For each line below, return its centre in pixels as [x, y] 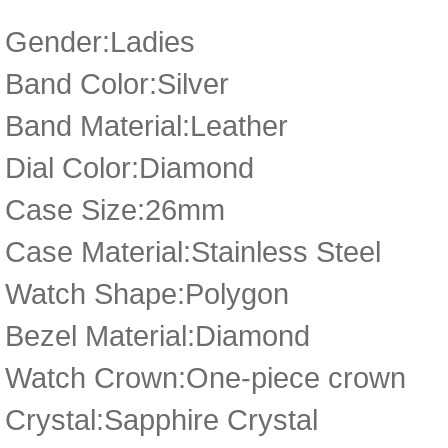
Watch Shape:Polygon [147, 293]
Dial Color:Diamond [129, 167]
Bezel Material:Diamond [157, 335]
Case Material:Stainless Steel [193, 251]
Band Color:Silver [117, 83]
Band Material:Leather [146, 125]
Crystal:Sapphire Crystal [161, 419]
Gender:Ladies [100, 41]
